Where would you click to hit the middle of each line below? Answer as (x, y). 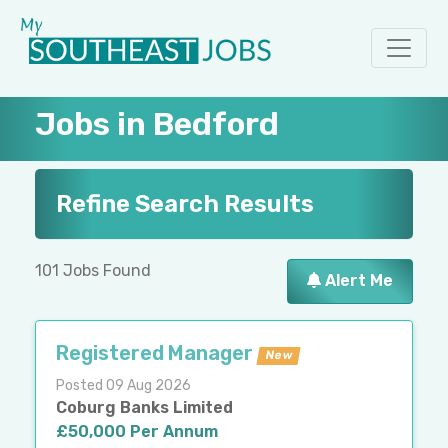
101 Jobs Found (93, 270)
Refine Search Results (185, 203)
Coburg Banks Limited (144, 407)
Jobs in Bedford (157, 123)
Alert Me (356, 281)
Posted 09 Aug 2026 (123, 385)
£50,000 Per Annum (137, 431)
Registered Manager (154, 352)
